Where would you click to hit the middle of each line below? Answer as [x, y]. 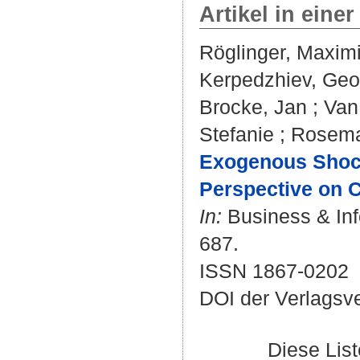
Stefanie [237, 134]
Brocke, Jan [253, 107]
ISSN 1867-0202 [274, 271]
